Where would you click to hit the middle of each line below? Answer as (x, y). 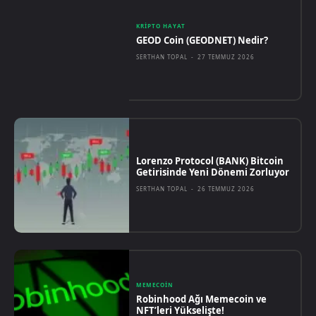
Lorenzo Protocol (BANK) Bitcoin (210, 161)
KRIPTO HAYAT (161, 26)
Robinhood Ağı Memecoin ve (202, 299)
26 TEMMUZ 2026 (226, 189)
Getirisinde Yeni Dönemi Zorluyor (213, 172)
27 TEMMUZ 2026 (226, 57)
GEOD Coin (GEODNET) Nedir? (202, 41)
